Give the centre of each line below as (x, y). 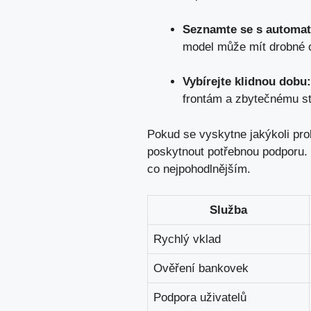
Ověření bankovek (201, 269)
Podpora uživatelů (200, 298)
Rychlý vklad (187, 239)
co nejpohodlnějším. (199, 169)
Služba (228, 210)
